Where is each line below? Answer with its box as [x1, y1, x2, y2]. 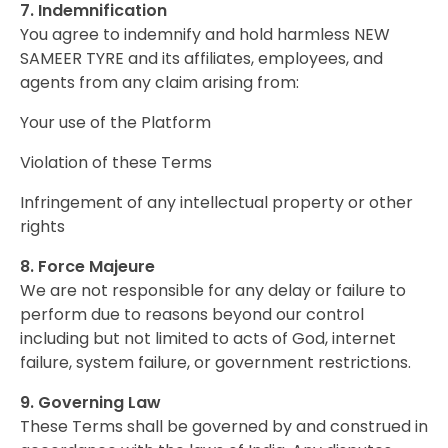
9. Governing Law [20, 390, 161, 414]
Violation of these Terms [20, 150, 212, 174]
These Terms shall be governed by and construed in [20, 414, 428, 438]
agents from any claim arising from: [20, 70, 299, 94]
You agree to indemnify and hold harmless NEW [20, 22, 390, 46]
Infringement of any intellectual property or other [20, 190, 413, 214]
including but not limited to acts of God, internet [20, 326, 396, 350]
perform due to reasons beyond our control [20, 302, 364, 326]
